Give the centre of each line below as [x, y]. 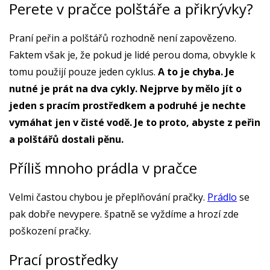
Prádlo [222, 197]
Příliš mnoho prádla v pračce [103, 168]
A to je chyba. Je [196, 72]
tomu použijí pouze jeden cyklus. [83, 72]
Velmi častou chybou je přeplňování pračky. [108, 197]
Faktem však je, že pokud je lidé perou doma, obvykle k [132, 55]
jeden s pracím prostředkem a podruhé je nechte [127, 106]
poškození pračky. [51, 231]
